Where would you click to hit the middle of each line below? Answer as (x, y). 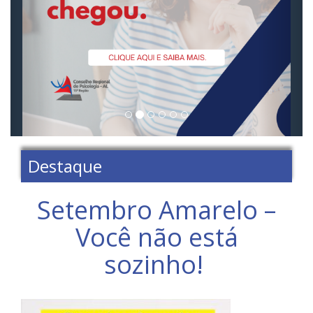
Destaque (65, 166)
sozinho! (156, 264)
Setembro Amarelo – (156, 210)
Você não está (156, 237)
